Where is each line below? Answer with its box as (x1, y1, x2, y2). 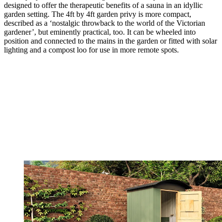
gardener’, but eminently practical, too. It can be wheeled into (4, 27, 196, 36)
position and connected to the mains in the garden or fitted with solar (4, 36, 217, 45)
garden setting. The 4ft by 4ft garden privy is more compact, (4, 9, 191, 18)
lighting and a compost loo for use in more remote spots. (4, 45, 179, 54)
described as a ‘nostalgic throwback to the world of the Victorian (4, 18, 205, 27)
